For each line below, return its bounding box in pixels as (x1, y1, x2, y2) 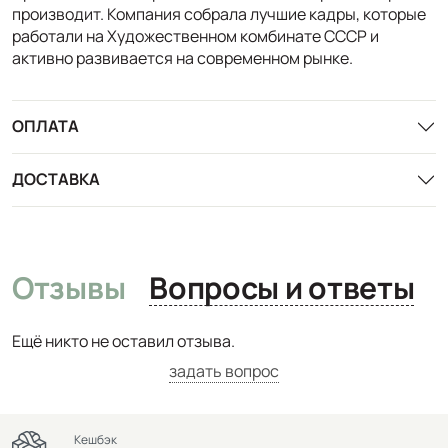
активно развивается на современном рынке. (12, 46, 353, 69)
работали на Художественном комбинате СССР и (12, 24, 379, 47)
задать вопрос (169, 359, 279, 382)
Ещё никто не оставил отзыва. (12, 329, 235, 352)
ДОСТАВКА (12, 168, 100, 191)
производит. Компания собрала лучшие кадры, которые (12, 2, 426, 25)
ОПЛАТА (12, 115, 79, 138)
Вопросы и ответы (308, 266, 415, 308)
